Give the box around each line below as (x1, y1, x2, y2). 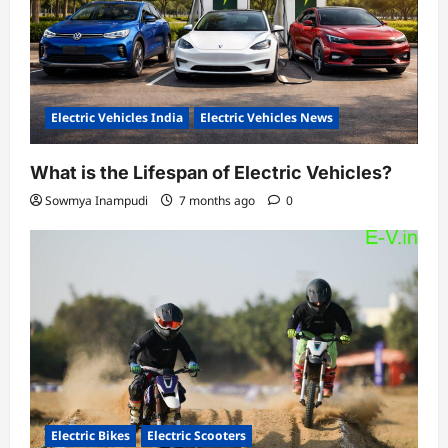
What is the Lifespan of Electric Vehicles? (30, 162, 392, 184)
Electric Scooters (147, 426, 246, 444)
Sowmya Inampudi (45, 192, 148, 210)
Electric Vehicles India (51, 109, 183, 127)
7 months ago (176, 192, 258, 210)
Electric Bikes (51, 426, 130, 444)
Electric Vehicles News (200, 109, 333, 127)
